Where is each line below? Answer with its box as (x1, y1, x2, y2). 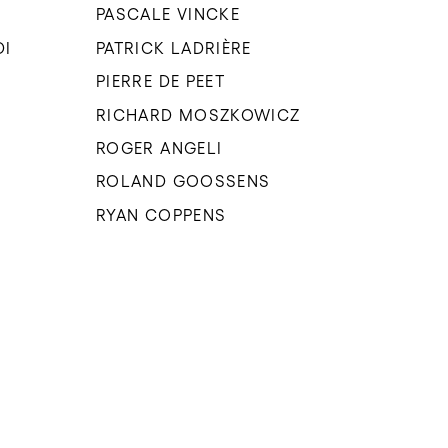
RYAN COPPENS (96, 205, 227, 224)
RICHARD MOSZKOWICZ (96, 105, 301, 124)
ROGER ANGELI (96, 139, 223, 158)
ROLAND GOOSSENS (96, 172, 271, 191)
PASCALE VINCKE (96, 5, 241, 24)
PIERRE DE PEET (96, 72, 226, 91)
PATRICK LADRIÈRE (96, 38, 252, 57)
